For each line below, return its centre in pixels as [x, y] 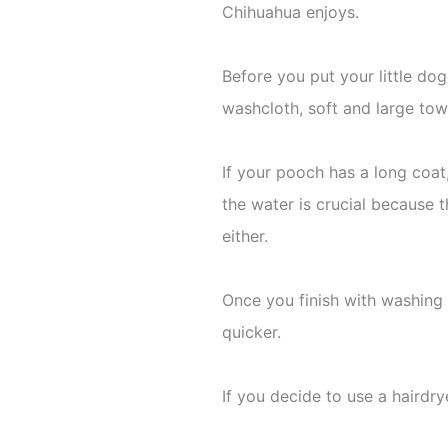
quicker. [251, 332]
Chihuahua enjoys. [290, 12]
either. [245, 236]
